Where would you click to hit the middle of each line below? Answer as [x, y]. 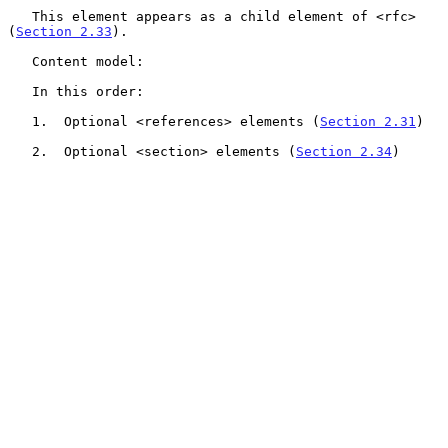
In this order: [20, 91]
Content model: [20, 61]
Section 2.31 [368, 121]
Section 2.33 [64, 31]
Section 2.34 [344, 151]
